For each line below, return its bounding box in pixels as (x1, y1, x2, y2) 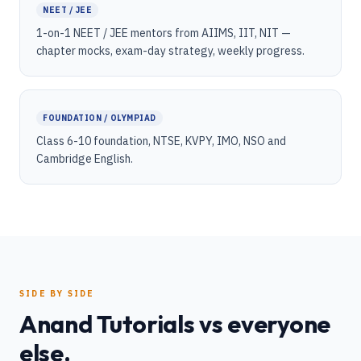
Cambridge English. (36, 151, 133, 166)
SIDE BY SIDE (19, 288, 95, 299)
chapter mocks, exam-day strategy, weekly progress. (36, 44, 305, 58)
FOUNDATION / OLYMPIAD (43, 113, 156, 123)
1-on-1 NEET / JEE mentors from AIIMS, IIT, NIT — (36, 26, 291, 40)
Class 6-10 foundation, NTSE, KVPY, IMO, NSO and (36, 134, 286, 148)
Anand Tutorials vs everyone (19, 309, 330, 339)
